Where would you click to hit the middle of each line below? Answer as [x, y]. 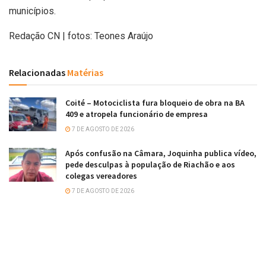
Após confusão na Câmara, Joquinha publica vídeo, [161, 153]
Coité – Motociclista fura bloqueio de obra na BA [155, 102]
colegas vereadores [101, 175]
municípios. [32, 11]
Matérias [84, 72]
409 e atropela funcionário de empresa [137, 114]
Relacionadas [37, 72]
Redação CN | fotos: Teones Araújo [81, 36]
